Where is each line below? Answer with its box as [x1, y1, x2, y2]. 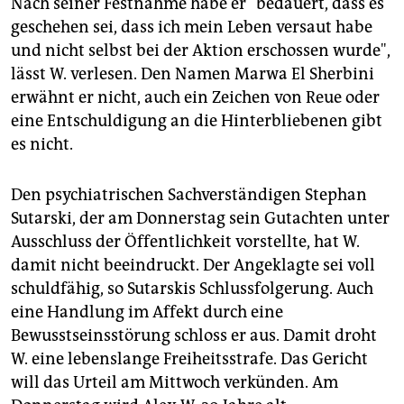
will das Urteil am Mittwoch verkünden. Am [11, 372, 338, 393]
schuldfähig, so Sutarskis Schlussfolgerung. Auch [11, 279, 373, 299]
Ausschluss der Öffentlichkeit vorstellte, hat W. [11, 232, 360, 252]
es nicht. [11, 134, 73, 155]
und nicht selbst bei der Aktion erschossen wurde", [11, 41, 390, 61]
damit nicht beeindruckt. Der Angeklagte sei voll [11, 255, 375, 276]
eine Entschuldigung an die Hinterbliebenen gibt [11, 111, 382, 132]
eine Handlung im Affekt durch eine [11, 302, 283, 323]
